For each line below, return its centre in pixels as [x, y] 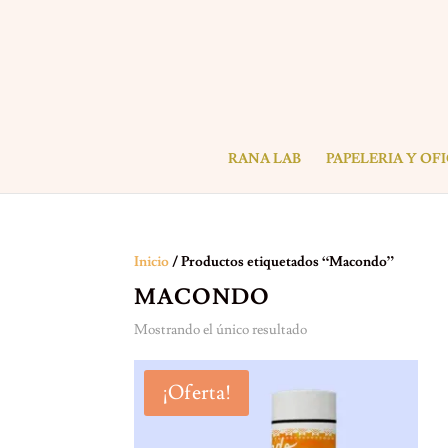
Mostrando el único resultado [221, 330]
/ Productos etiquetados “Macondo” [282, 262]
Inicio [152, 262]
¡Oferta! [197, 393]
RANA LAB [264, 159]
